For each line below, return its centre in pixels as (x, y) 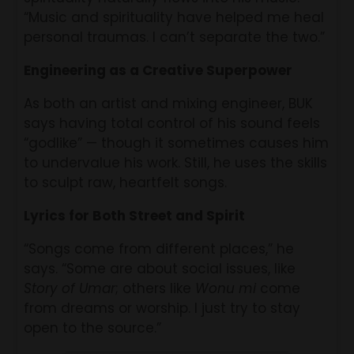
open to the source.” (93, 328)
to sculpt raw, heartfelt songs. (126, 182)
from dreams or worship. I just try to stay (162, 308)
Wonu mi (226, 288)
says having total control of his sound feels (172, 123)
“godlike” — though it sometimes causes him (177, 143)
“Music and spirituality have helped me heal (174, 17)
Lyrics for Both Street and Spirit (135, 215)
